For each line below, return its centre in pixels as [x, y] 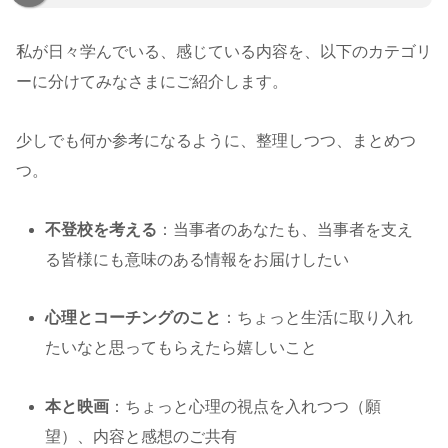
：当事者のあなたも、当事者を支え [285, 229]
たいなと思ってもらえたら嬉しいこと [181, 348]
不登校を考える [101, 229]
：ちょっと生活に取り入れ [317, 318]
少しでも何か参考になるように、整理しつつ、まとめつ [216, 140]
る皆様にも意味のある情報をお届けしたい [197, 259]
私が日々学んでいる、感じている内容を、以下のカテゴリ [224, 51]
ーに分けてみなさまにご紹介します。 [152, 81]
